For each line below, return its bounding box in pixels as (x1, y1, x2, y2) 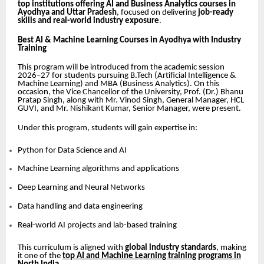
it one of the (18, 251, 62, 260)
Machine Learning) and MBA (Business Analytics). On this (18, 80, 219, 89)
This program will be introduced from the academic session (18, 63, 225, 72)
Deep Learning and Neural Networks (18, 183, 145, 193)
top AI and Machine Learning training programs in (62, 251, 241, 260)
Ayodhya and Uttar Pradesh (18, 8, 117, 17)
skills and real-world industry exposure (18, 16, 159, 25)
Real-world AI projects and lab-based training (18, 220, 177, 230)
